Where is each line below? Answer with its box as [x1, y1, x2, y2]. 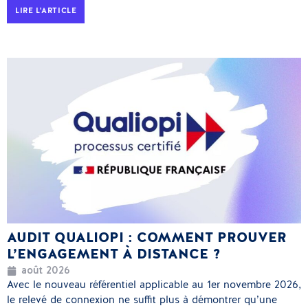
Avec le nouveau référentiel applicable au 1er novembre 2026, [7, 280, 301, 291]
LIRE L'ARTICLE [15, 8, 77, 16]
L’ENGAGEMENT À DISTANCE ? [7, 247, 221, 262]
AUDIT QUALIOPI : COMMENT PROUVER [7, 231, 287, 245]
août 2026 [21, 265, 70, 276]
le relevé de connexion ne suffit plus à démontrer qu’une [7, 295, 277, 306]
